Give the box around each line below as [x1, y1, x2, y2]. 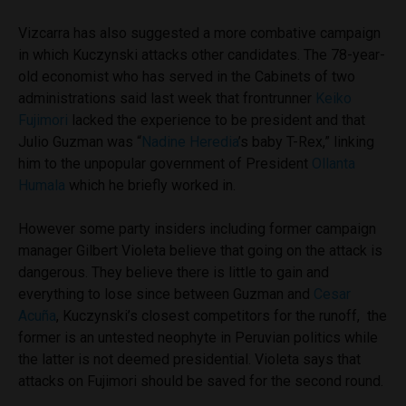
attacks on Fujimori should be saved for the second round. [18, 372, 383, 390]
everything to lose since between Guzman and [18, 285, 314, 303]
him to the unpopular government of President [18, 154, 312, 172]
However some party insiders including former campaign [18, 219, 376, 237]
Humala [18, 176, 65, 194]
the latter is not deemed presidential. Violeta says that [18, 350, 361, 368]
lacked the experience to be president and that [68, 111, 365, 129]
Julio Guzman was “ [18, 132, 141, 150]
